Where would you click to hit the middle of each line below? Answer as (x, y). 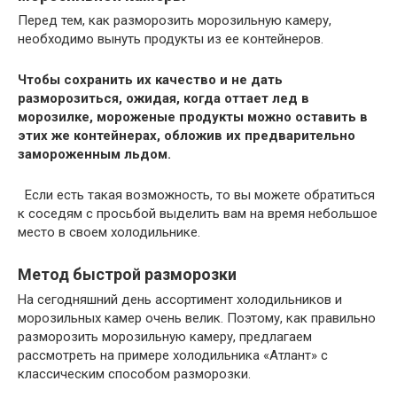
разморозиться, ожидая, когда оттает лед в (163, 99)
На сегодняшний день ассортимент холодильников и (180, 300)
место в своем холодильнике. (109, 233)
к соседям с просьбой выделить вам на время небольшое (198, 214)
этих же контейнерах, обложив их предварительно (187, 136)
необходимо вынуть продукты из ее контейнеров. (171, 39)
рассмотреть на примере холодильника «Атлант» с (173, 356)
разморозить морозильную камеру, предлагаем (165, 337)
